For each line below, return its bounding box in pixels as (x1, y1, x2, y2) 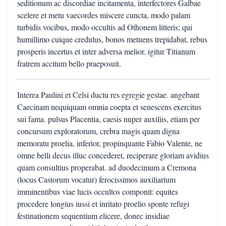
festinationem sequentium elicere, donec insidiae (17, 210, 169, 221)
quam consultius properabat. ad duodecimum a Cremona (17, 162, 196, 173)
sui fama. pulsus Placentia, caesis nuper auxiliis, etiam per (17, 114, 200, 124)
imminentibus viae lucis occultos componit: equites (17, 186, 178, 197)
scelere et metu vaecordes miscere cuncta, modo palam (17, 10, 190, 20)
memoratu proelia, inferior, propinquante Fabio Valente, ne (17, 138, 202, 148)
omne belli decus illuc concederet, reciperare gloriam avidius (17, 150, 209, 160)
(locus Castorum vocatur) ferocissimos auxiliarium (17, 174, 176, 185)
